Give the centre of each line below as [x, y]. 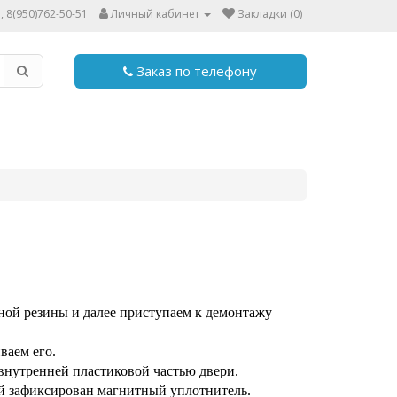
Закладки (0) [270, 14]
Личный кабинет [155, 14]
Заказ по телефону [195, 71]
